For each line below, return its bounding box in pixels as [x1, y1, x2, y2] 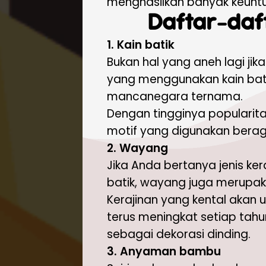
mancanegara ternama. [106, 88, 243, 104]
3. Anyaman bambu [106, 243, 221, 259]
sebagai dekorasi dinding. [106, 226, 251, 242]
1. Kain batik [106, 37, 175, 53]
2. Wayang [106, 140, 168, 156]
